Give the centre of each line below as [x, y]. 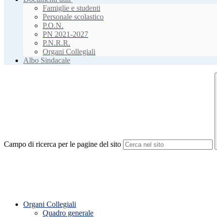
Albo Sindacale [47, 61]
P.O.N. [53, 26]
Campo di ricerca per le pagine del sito [62, 144]
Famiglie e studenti [71, 8]
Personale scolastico [73, 17]
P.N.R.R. [56, 43]
